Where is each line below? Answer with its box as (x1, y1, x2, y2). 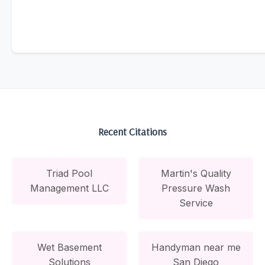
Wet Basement (37, 241, 102, 253)
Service (179, 196, 213, 209)
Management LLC (30, 182, 109, 194)
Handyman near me (151, 241, 241, 253)
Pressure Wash (161, 182, 230, 194)
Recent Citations (98, 124, 167, 138)
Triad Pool (46, 167, 92, 179)
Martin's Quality (160, 167, 231, 179)
